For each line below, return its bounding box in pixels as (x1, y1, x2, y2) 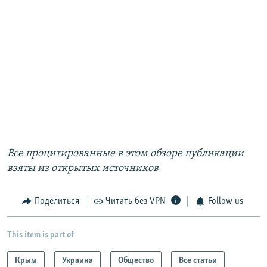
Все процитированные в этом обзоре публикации (7, 148, 244, 160)
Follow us (207, 197, 243, 207)
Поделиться (34, 197, 79, 207)
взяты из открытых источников (7, 163, 159, 175)
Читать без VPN (105, 197, 166, 207)
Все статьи (179, 256, 217, 265)
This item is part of (7, 230, 74, 240)
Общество (118, 256, 154, 265)
